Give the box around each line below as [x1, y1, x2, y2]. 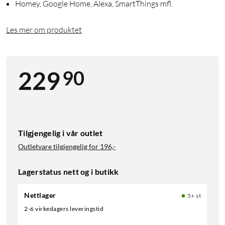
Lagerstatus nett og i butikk [18, 167, 119, 177]
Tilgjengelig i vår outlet [18, 128, 103, 138]
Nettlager [24, 191, 56, 200]
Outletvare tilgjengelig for [18, 142, 98, 151]
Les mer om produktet [6, 25, 82, 35]
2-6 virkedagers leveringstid [28, 205, 103, 213]
